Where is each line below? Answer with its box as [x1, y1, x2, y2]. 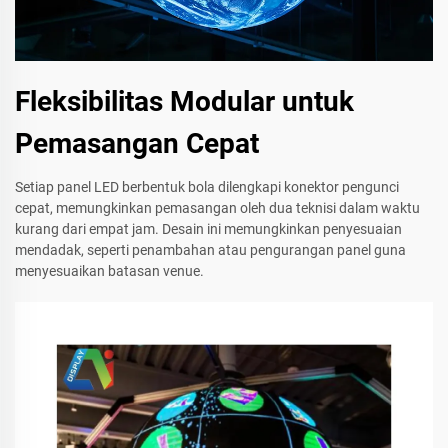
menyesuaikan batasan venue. [15, 263, 204, 280]
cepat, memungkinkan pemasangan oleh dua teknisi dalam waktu [15, 200, 420, 217]
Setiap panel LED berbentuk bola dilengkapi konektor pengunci [15, 179, 399, 196]
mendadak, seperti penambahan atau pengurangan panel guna [15, 242, 406, 259]
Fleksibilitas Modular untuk [15, 85, 354, 119]
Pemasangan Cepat [15, 127, 259, 161]
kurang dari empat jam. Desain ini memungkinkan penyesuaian [15, 221, 402, 238]
